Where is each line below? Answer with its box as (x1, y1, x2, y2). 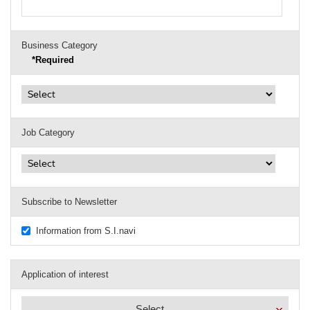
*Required (32, 55, 74, 66)
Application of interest (21, 269, 109, 280)
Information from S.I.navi (36, 226, 136, 237)
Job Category (21, 127, 75, 138)
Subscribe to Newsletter (21, 197, 117, 208)
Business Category (21, 40, 98, 51)
